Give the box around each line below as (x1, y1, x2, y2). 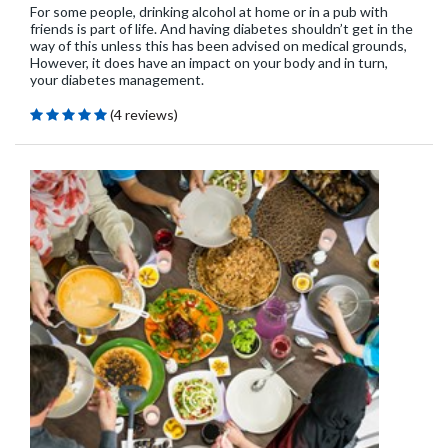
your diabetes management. (30, 71, 204, 89)
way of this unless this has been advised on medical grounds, (30, 37, 407, 55)
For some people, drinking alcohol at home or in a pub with (30, 3, 388, 21)
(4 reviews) (110, 106, 178, 124)
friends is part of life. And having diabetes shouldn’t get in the (30, 20, 413, 38)
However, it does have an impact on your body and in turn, (30, 54, 388, 72)
